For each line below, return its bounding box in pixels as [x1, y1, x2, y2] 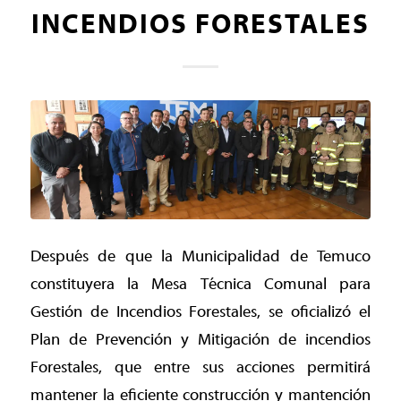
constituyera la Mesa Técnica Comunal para [30, 274, 371, 294]
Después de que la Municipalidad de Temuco [30, 246, 371, 266]
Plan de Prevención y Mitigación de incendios [30, 329, 371, 349]
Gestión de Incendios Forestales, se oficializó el [30, 302, 371, 321]
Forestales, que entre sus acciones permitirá [30, 357, 371, 377]
